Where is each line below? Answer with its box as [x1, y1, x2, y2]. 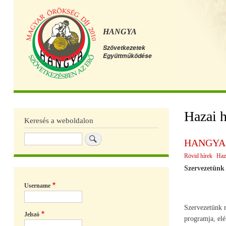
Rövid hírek [184, 152, 212, 159]
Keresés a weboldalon [24, 116, 93, 125]
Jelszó [24, 211, 39, 218]
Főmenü [14, 91, 40, 100]
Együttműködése [103, 51, 152, 60]
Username [24, 182, 50, 190]
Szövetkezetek [103, 43, 145, 52]
